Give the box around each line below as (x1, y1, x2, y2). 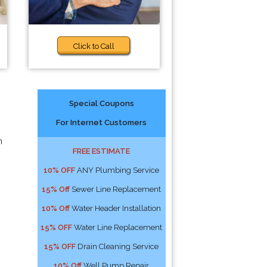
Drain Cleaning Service (76, 242, 159, 251)
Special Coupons (69, 99, 134, 108)
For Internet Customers (56, 118, 147, 127)
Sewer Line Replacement (70, 185, 162, 194)
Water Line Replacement (72, 223, 163, 232)
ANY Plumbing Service (75, 166, 160, 175)
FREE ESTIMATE (73, 147, 131, 156)
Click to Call (73, 42, 115, 51)
